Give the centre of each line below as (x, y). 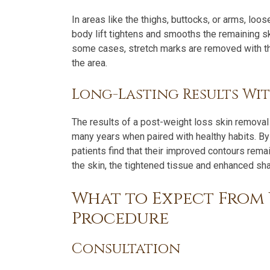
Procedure (120, 218)
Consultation (126, 249)
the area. (89, 63)
